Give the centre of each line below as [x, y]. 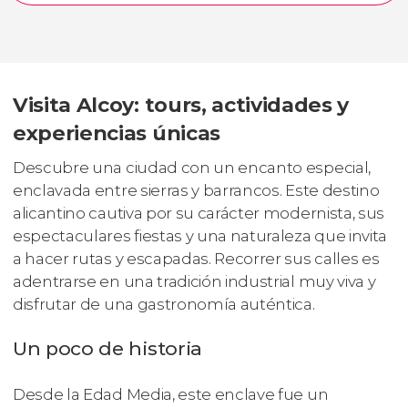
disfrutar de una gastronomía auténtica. [164, 305]
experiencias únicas [117, 133]
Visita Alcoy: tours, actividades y [181, 105]
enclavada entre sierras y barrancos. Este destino [196, 191]
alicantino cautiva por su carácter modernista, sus [199, 214]
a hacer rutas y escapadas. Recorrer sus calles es [196, 259]
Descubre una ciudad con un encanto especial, [192, 168]
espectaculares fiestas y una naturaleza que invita [200, 236]
